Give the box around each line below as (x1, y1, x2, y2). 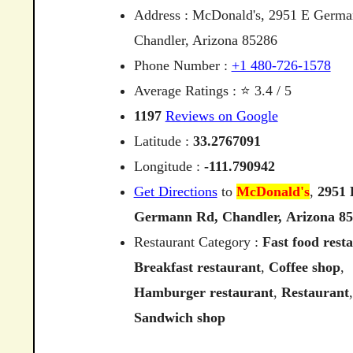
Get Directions (133, 184, 217, 199)
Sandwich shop (133, 310, 225, 325)
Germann (133, 209, 192, 225)
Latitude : (133, 133, 193, 149)
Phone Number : (133, 58, 232, 73)
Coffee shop (268, 259, 340, 275)
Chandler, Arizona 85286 (133, 32, 277, 48)
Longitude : (133, 158, 204, 174)
